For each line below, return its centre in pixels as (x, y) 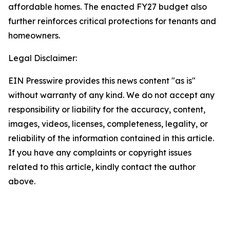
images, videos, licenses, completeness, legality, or (108, 124)
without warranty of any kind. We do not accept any (111, 95)
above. (22, 181)
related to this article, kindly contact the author (102, 167)
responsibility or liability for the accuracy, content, (107, 109)
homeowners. (34, 35)
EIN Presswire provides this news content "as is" (102, 81)
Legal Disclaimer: (43, 58)
